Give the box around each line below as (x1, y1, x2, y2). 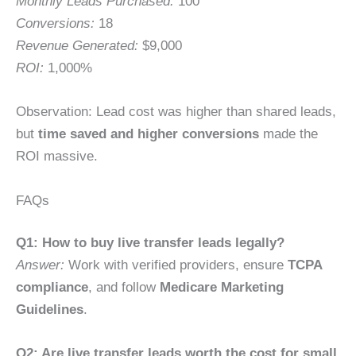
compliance (16, 280, 88, 296)
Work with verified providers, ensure (64, 257, 288, 273)
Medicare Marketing (160, 280, 284, 296)
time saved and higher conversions (38, 126, 259, 142)
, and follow (88, 280, 160, 296)
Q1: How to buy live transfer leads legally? (16, 235, 284, 251)
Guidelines (16, 302, 83, 318)
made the (259, 126, 318, 142)
